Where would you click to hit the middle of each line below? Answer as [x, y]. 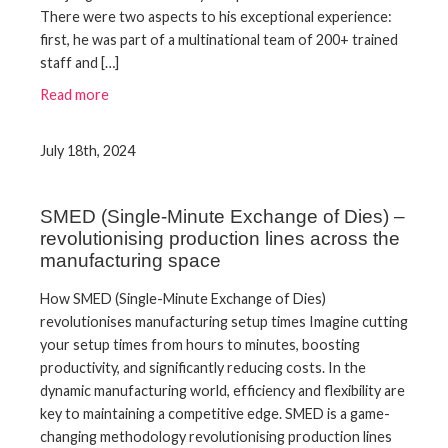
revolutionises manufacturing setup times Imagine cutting [224, 321]
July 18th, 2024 [87, 151]
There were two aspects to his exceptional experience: [216, 16]
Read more [74, 95]
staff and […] [79, 62]
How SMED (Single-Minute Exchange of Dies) [183, 298]
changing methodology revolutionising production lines [216, 436]
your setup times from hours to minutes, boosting [200, 344]
